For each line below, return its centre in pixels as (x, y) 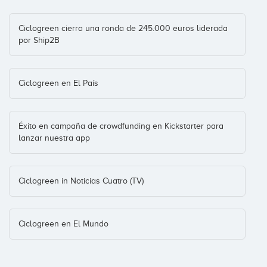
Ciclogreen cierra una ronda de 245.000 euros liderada (123, 29)
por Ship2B (39, 41)
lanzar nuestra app (54, 138)
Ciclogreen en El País (58, 83)
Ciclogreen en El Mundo (63, 224)
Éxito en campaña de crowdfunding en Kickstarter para (121, 126)
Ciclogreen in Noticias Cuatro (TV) (81, 181)
